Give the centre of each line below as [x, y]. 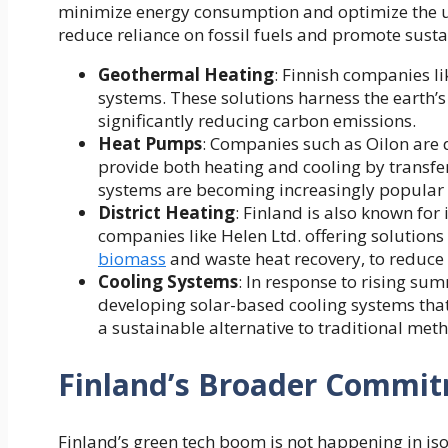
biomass [132, 258]
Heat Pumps [150, 143]
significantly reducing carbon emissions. [257, 120]
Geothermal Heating [186, 74]
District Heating [166, 212]
